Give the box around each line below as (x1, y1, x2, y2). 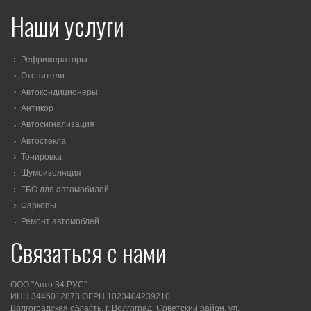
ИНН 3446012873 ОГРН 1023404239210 (10, 291, 170, 301)
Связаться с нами (10, 233, 167, 270)
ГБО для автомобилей (21, 185, 109, 195)
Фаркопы (21, 201, 56, 211)
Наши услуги (10, 7, 124, 44)
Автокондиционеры (21, 87, 98, 98)
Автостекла (21, 136, 66, 146)
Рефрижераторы (21, 55, 87, 65)
